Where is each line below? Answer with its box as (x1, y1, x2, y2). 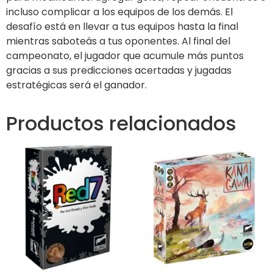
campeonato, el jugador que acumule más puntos (6, 49, 244, 63)
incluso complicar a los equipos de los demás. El (6, 5, 233, 19)
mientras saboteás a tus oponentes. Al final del (6, 34, 230, 49)
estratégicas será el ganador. (6, 78, 147, 93)
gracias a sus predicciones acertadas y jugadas (6, 63, 232, 78)
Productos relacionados (6, 110, 236, 138)
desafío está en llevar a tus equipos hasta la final (6, 19, 238, 34)
